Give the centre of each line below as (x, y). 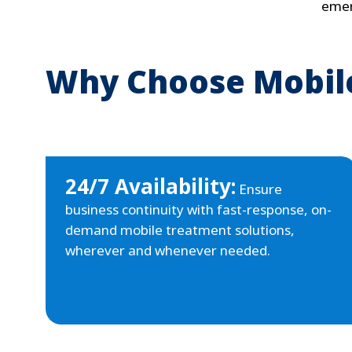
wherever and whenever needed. (168, 251)
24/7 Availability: (150, 187)
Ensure (259, 189)
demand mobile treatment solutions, (180, 230)
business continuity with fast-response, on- (198, 210)
